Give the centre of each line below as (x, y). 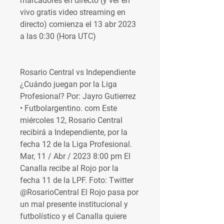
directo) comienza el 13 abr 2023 (78, 24)
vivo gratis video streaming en (73, 12)
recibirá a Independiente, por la (74, 132)
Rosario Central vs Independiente (78, 72)
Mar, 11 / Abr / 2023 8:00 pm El (75, 156)
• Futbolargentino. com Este (68, 108)
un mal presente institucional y (74, 204)
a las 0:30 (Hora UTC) (58, 36)
